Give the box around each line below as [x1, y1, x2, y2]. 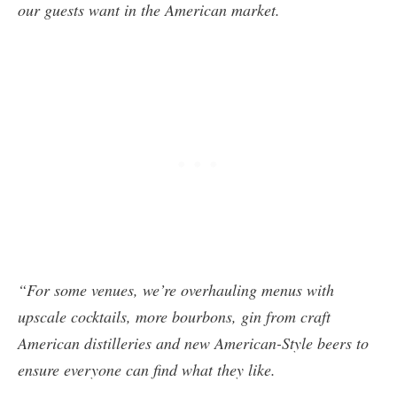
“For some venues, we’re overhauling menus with [18, 278, 334, 300]
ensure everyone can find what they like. [18, 358, 276, 380]
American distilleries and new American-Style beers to [18, 331, 369, 354]
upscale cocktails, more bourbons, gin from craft [18, 305, 331, 327]
